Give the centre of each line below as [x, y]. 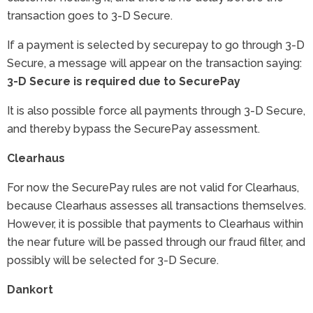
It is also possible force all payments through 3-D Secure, [156, 110]
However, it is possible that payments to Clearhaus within [155, 224]
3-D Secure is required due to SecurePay [124, 81]
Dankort [30, 289]
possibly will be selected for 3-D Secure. [113, 260]
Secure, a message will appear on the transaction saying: [154, 63]
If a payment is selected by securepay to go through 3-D [156, 45]
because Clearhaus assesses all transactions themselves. [156, 205]
